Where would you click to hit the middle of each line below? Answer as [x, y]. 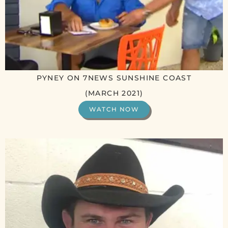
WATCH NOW [114, 109]
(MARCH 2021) [114, 93]
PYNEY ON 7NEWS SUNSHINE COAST [114, 78]
